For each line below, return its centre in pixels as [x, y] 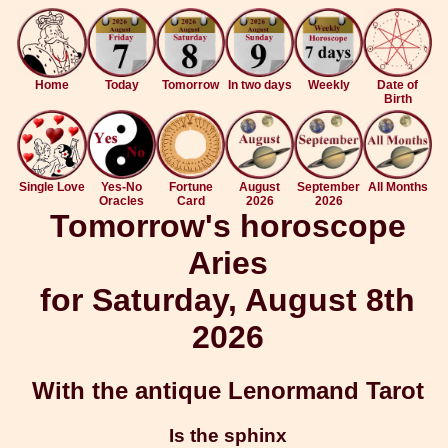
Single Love [52, 187]
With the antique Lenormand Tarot [227, 391]
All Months [397, 187]
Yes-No [121, 187]
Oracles [121, 201]
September [328, 187]
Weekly [328, 85]
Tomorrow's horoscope [227, 226]
